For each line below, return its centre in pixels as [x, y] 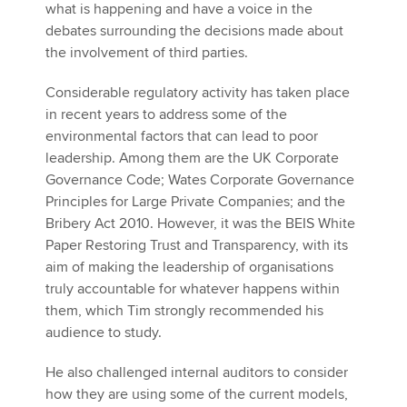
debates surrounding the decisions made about [194, 31]
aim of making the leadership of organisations [189, 267]
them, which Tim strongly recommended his [184, 311]
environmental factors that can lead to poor [182, 136]
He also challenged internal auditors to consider [197, 372]
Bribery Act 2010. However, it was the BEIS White [200, 223]
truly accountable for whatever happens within [193, 289]
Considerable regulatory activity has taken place [198, 93]
